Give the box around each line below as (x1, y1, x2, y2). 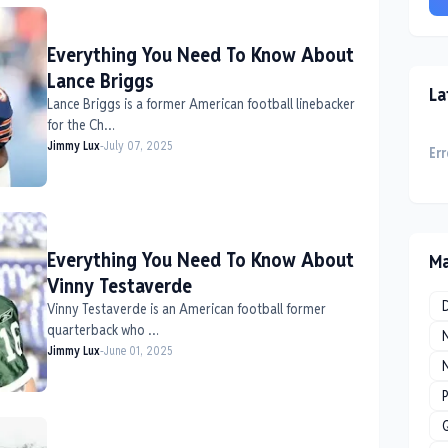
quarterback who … (46, 320, 159, 339)
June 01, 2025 (103, 342, 173, 358)
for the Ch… (46, 115, 115, 134)
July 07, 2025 (103, 137, 173, 153)
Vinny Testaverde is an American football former (46, 299, 326, 318)
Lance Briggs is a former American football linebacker (46, 94, 355, 113)
